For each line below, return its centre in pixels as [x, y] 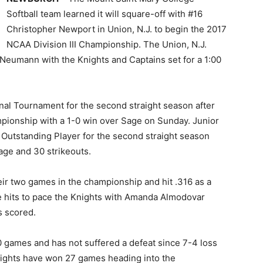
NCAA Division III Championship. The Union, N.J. [107, 44]
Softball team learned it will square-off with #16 [104, 14]
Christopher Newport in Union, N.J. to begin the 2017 [117, 29]
